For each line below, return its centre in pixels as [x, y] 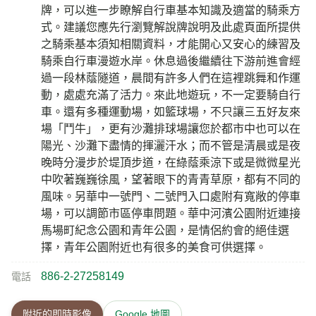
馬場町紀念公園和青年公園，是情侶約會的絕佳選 [165, 231]
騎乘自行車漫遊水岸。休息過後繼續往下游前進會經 [171, 61]
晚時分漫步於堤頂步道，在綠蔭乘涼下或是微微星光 [171, 163]
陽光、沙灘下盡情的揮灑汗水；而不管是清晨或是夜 [171, 146]
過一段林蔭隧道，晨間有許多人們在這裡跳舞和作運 [171, 78]
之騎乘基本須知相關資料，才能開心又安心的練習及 [171, 44]
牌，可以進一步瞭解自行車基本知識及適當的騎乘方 [171, 11]
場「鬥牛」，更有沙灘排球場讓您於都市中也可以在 [171, 129]
